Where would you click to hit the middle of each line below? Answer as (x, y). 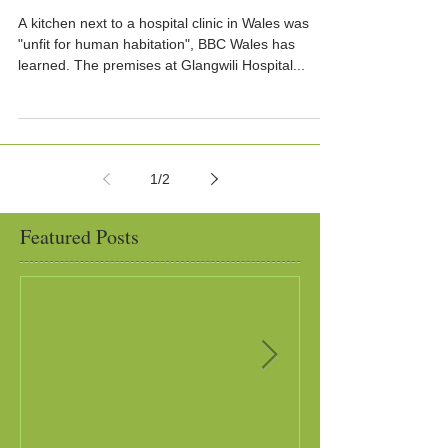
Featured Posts (79, 236)
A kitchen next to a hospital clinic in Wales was (163, 23)
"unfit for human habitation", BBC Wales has (156, 44)
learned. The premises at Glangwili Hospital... (161, 65)
